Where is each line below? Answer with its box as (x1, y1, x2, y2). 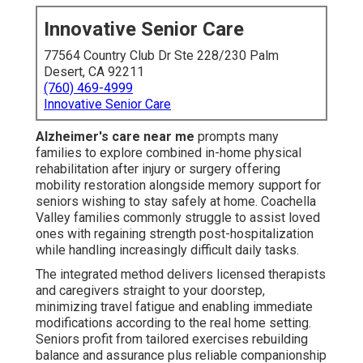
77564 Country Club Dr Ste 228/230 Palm (44, 48, 279, 64)
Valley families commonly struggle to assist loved (36, 210, 320, 226)
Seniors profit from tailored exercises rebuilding (36, 331, 308, 348)
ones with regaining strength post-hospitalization (36, 226, 314, 242)
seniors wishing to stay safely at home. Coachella (36, 194, 316, 210)
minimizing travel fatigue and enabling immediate (36, 299, 313, 315)
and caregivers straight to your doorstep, (36, 283, 265, 299)
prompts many (194, 129, 279, 145)
